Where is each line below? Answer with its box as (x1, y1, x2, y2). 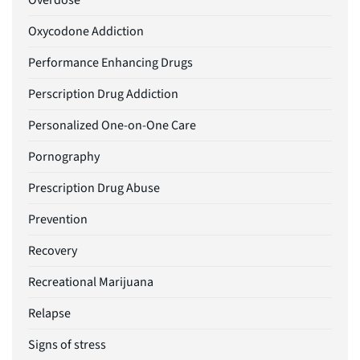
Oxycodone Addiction (28, 22, 144, 41)
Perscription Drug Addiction (28, 85, 178, 104)
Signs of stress (28, 336, 106, 354)
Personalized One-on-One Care (28, 117, 196, 135)
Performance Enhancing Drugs (28, 54, 193, 72)
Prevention (28, 211, 88, 229)
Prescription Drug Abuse (28, 179, 160, 198)
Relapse (28, 305, 71, 323)
